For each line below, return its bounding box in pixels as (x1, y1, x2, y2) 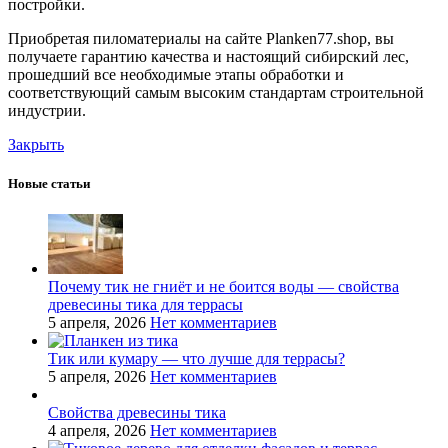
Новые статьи (8, 175, 90, 191)
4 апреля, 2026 (48, 421, 146, 439)
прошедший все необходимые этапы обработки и (8, 65, 344, 83)
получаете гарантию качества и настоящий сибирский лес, (8, 47, 409, 65)
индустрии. (8, 101, 86, 119)
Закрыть (8, 135, 64, 153)
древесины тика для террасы (48, 295, 243, 313)
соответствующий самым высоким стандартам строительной (8, 83, 424, 101)
